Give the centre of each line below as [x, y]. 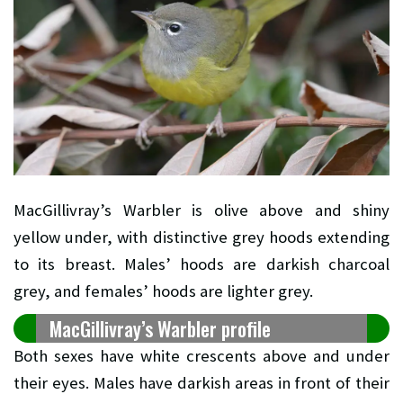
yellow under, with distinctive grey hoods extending [201, 237]
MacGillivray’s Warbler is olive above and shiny [201, 210]
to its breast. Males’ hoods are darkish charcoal [201, 264]
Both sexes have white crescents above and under [201, 355]
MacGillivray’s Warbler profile [160, 328]
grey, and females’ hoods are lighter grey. [163, 291]
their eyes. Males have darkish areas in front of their [201, 382]
